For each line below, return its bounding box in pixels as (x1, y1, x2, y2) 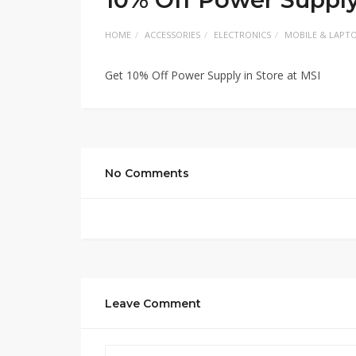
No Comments (105, 166, 189, 180)
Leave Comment (105, 296, 201, 311)
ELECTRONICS (214, 29, 271, 41)
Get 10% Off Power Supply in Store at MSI (105, 68, 320, 83)
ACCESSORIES (145, 29, 200, 41)
